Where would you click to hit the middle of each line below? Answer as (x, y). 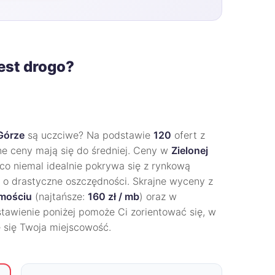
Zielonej (190, 150)
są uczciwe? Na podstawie (89, 135)
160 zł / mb (114, 196)
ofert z (188, 135)
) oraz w (158, 196)
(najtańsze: (60, 196)
